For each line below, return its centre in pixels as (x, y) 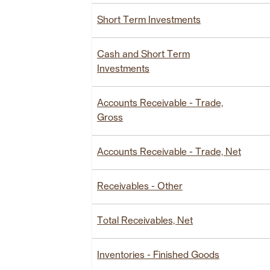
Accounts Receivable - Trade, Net (169, 152)
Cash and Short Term (143, 55)
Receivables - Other (140, 187)
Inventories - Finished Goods (158, 255)
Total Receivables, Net (145, 221)
